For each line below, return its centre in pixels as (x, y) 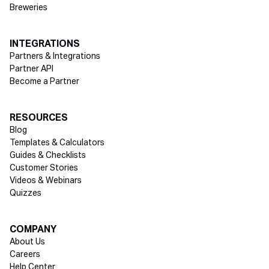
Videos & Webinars (46, 181)
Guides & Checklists (48, 156)
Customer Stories (44, 168)
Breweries (29, 8)
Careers (25, 255)
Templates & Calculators (57, 143)
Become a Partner (44, 82)
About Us (27, 242)
